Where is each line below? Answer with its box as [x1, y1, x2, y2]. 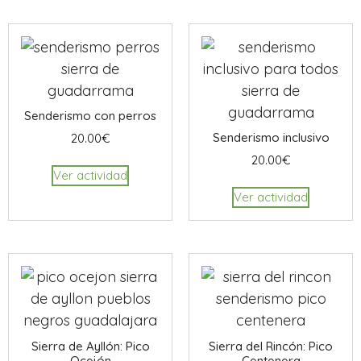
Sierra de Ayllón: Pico [31, 338, 150, 354]
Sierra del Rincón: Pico [209, 338, 333, 354]
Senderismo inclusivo [212, 130, 330, 146]
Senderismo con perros [24, 108, 156, 124]
